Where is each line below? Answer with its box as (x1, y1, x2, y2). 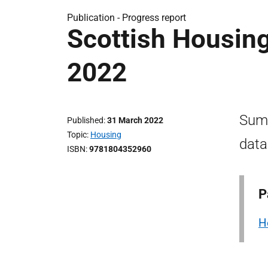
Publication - (67, 12, 122, 23)
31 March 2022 (107, 115, 163, 125)
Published (67, 115, 103, 125)
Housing (90, 130, 121, 139)
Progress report (122, 12, 186, 23)
